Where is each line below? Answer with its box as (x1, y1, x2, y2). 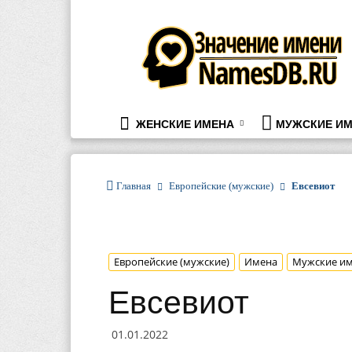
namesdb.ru (148, 22, 213, 37)
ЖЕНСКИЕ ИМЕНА (133, 118, 234, 130)
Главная (116, 180, 151, 192)
